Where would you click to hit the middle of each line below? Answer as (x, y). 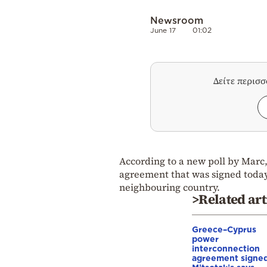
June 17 (163, 30)
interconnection (226, 248)
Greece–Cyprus (224, 229)
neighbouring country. (170, 187)
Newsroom (177, 20)
